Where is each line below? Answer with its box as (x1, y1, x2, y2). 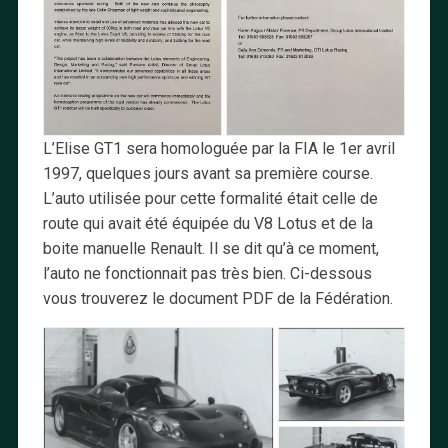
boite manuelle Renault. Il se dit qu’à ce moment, (42, 238, 379, 258)
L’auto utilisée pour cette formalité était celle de (42, 188, 378, 208)
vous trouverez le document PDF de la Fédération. (42, 288, 393, 308)
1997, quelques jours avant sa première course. (42, 163, 373, 183)
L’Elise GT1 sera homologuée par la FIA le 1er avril (42, 138, 395, 158)
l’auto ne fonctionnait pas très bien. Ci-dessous (42, 263, 372, 283)
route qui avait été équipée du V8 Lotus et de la (42, 213, 373, 233)
